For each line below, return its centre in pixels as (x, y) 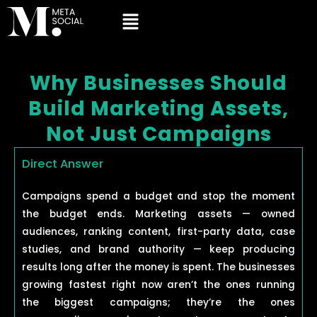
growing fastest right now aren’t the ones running (158, 285)
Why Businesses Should (158, 83)
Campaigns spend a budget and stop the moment (158, 196)
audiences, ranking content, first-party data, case (158, 232)
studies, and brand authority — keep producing (158, 249)
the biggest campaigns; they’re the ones (158, 302)
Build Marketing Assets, (158, 109)
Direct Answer (63, 164)
